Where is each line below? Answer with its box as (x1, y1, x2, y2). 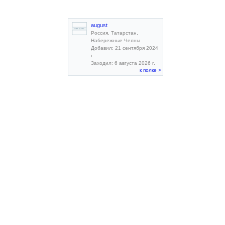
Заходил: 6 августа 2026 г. (91, 60, 155, 66)
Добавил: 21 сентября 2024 (91, 45, 158, 51)
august (91, 22, 107, 28)
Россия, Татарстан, (91, 30, 138, 36)
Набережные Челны (91, 38, 140, 43)
